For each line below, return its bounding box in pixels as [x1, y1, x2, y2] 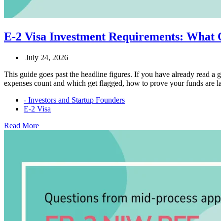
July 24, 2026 [26, 53, 68, 62]
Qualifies [38, 174, 67, 183]
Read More [4, 121, 39, 130]
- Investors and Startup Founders [24, 95, 125, 104]
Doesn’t [38, 200, 63, 209]
